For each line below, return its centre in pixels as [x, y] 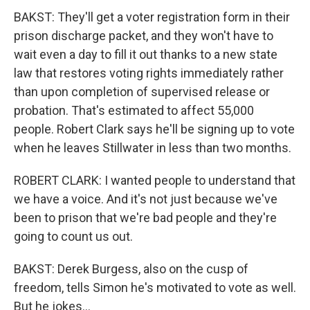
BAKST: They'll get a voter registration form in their [152, 17]
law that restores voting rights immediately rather [149, 73]
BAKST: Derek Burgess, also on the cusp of [131, 269]
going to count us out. [73, 236]
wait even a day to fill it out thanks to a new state [146, 54]
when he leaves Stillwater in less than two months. [153, 148]
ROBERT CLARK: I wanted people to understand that [155, 180]
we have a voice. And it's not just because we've [146, 199]
